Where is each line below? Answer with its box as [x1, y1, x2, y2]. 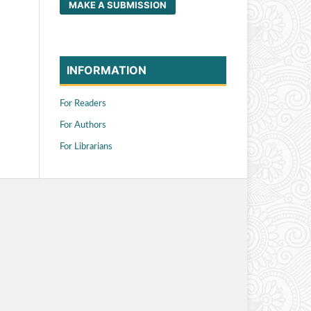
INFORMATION [67, 63, 146, 78]
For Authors [60, 121, 106, 131]
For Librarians [60, 142, 112, 152]
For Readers [60, 99, 106, 109]
